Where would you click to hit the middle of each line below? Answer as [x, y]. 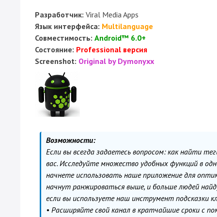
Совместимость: [64, 38]
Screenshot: [56, 61]
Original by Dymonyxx [116, 61]
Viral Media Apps [111, 15]
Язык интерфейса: [67, 26]
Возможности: [71, 140]
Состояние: [54, 49]
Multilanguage [127, 26]
